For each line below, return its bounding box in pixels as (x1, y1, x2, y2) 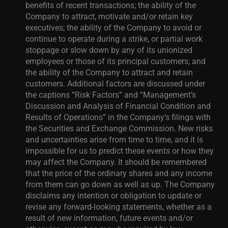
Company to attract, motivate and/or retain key (25, 11, 193, 21)
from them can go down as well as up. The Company (25, 179, 215, 189)
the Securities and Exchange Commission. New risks (25, 123, 213, 133)
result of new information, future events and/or (25, 212, 193, 223)
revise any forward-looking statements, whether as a (25, 201, 212, 212)
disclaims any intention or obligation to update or (25, 190, 202, 201)
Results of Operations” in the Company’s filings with (25, 111, 211, 122)
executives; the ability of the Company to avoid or (25, 22, 202, 33)
